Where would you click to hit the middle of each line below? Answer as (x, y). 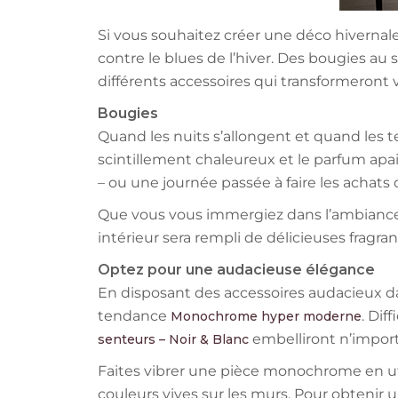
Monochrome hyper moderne (266, 317)
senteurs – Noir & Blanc (173, 340)
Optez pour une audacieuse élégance (236, 270)
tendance (134, 316)
